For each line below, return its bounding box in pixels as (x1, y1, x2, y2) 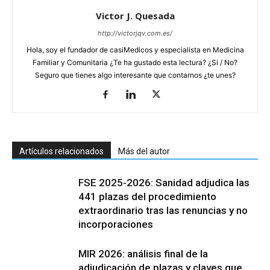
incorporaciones (78, 218, 153, 230)
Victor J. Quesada (95, 9, 175, 22)
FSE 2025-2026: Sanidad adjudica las (78, 176, 250, 189)
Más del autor (118, 146, 170, 156)
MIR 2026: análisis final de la (78, 247, 208, 260)
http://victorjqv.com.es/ (98, 28, 172, 37)
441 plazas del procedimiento (78, 190, 216, 202)
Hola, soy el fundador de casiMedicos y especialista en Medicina (26, 45, 244, 54)
